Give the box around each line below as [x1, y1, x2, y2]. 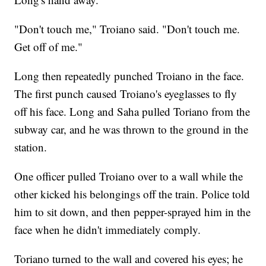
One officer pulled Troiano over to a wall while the [14, 169, 243, 184]
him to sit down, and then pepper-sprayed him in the [14, 204, 251, 220]
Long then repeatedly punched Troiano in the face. [14, 68, 245, 84]
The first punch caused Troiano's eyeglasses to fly [14, 86, 237, 102]
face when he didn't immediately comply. [14, 222, 201, 237]
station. [14, 140, 47, 155]
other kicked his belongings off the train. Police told [14, 186, 251, 202]
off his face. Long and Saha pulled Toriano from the [14, 104, 251, 119]
